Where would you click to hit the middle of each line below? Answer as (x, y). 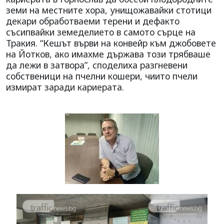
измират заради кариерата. (65, 87)
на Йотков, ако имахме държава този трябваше (108, 54)
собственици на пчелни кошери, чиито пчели (102, 76)
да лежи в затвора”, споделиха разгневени (97, 65)
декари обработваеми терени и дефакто (93, 21)
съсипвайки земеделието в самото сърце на (101, 32)
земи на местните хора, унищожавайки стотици (109, 10)
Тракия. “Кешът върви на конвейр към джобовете (111, 43)
